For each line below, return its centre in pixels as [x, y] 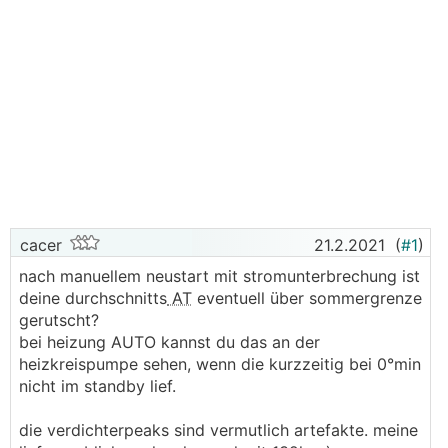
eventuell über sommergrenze [307, 298]
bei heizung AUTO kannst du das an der [169, 342]
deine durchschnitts [93, 298]
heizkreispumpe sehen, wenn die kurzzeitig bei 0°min [220, 364]
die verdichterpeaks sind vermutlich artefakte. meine [218, 430]
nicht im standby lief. [97, 386]
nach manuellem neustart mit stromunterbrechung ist [219, 276]
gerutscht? [59, 320]
